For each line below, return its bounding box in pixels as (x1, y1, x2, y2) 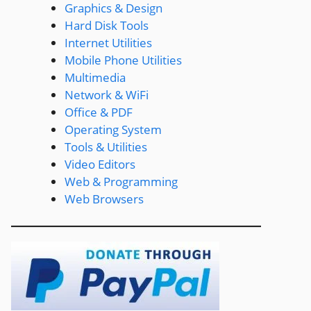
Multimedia (64, 69, 126, 85)
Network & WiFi (64, 87, 149, 103)
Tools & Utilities (64, 139, 147, 155)
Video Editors (64, 156, 135, 172)
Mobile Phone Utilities (64, 52, 182, 68)
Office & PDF (64, 104, 133, 120)
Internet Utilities (64, 35, 152, 51)
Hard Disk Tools (64, 17, 149, 33)
